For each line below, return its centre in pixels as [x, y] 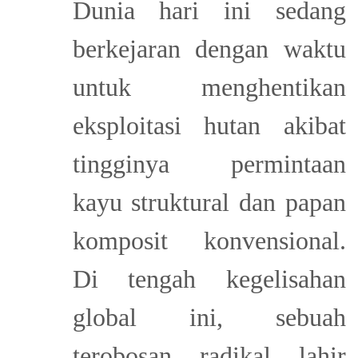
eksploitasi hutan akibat [209, 125]
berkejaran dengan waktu [209, 48]
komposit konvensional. [209, 240]
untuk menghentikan [209, 87]
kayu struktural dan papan [209, 202]
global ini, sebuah [209, 317]
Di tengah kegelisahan [209, 278]
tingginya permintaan [209, 163]
